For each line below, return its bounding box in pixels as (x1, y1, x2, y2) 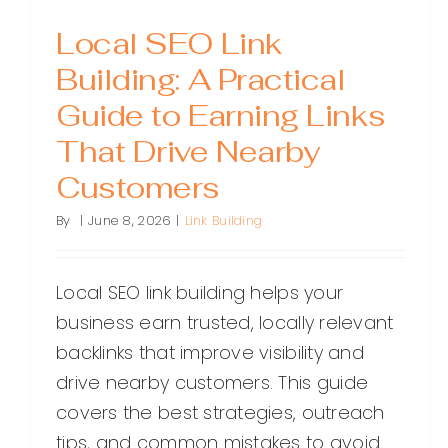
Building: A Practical (56, 60, 346, 100)
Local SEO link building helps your (56, 280, 344, 306)
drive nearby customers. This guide (56, 370, 369, 396)
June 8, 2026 (88, 211, 172, 231)
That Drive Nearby (56, 132, 320, 172)
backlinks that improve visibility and (56, 340, 364, 366)
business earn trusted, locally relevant (56, 310, 394, 336)
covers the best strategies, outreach (56, 400, 385, 426)
